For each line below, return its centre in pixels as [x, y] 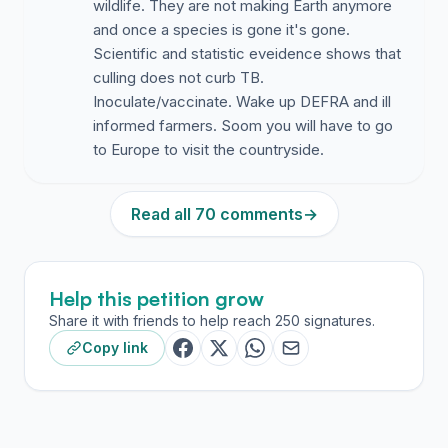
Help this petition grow [156, 298]
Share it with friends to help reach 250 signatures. [212, 320]
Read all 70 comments [216, 214]
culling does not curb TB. [178, 77]
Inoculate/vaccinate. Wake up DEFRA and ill [242, 101]
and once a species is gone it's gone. [221, 29]
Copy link [115, 347]
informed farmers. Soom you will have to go [243, 125]
